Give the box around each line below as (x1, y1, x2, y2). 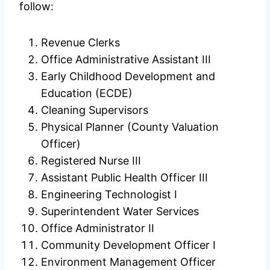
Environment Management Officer (41, 255, 216, 268)
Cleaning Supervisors (41, 103, 148, 116)
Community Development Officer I (41, 238, 216, 251)
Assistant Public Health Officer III (41, 171, 208, 184)
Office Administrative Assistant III (41, 52, 211, 66)
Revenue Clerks (41, 36, 120, 49)
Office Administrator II (41, 221, 154, 234)
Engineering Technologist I (41, 187, 177, 201)
